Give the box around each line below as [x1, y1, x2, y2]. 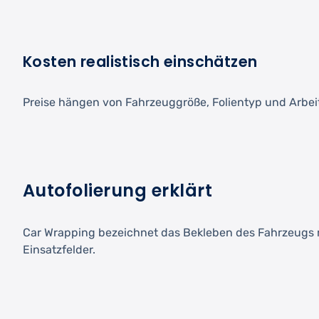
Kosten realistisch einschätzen [23, 51, 258, 73]
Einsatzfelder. [23, 243, 95, 257]
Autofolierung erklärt [23, 179, 213, 203]
